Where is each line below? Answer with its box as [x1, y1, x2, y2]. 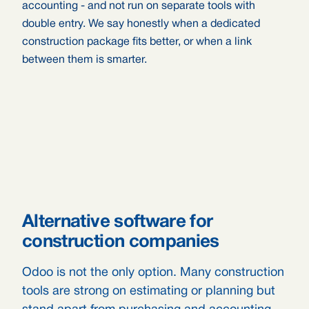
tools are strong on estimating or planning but [22, 286, 275, 297]
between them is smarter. [22, 55, 147, 65]
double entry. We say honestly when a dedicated [22, 19, 260, 29]
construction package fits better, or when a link [22, 37, 252, 47]
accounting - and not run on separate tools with [22, 1, 255, 11]
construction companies [22, 234, 219, 250]
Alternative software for [22, 214, 213, 230]
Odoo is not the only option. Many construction [22, 267, 284, 279]
